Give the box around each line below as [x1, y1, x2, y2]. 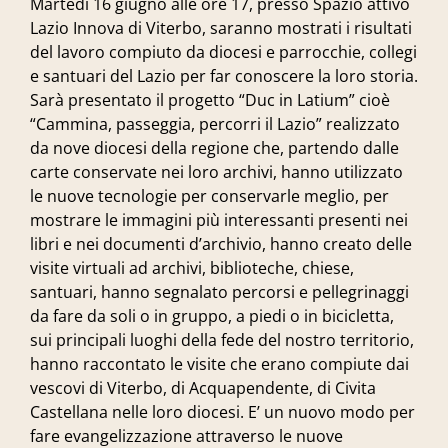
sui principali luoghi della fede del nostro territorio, [30, 329, 414, 351]
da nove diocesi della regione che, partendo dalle [30, 137, 399, 159]
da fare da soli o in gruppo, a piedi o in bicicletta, [30, 305, 394, 327]
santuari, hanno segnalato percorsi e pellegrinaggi [30, 281, 409, 303]
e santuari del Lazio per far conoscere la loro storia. [30, 65, 418, 87]
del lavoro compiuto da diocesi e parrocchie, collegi [30, 41, 417, 63]
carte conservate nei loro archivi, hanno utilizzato [30, 161, 403, 183]
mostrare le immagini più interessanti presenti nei [30, 209, 408, 231]
